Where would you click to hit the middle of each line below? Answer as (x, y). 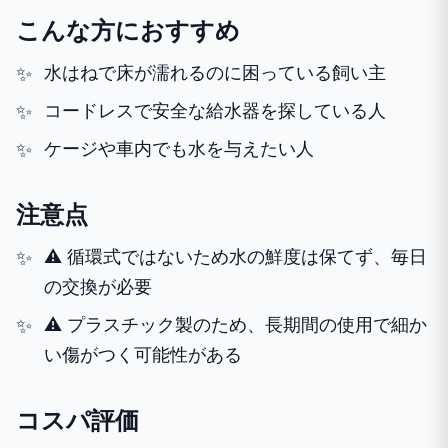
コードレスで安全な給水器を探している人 (215, 110)
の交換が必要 (98, 286)
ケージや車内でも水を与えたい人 (179, 148)
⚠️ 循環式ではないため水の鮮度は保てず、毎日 (235, 256)
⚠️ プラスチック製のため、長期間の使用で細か (235, 324)
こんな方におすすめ (128, 30)
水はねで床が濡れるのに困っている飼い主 (215, 72)
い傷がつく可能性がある (143, 354)
